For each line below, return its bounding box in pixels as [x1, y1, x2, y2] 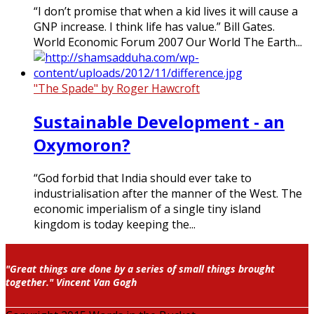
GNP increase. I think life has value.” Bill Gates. [34, 18, 275, 34]
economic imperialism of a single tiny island [34, 200, 261, 217]
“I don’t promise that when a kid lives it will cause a [34, 3, 298, 19]
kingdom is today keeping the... [34, 216, 196, 232]
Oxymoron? [34, 132, 130, 156]
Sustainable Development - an [34, 109, 285, 133]
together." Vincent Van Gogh [6, 275, 137, 289]
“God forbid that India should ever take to [34, 170, 252, 186]
